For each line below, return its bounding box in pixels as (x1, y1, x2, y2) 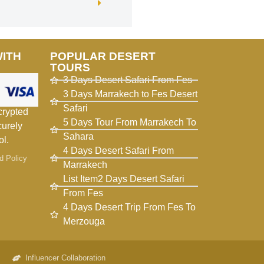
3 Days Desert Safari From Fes (63, 75, 193, 85)
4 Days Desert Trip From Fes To (63, 202, 196, 213)
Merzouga (63, 216, 105, 227)
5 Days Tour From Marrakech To (63, 117, 197, 128)
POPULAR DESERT (49, 50, 156, 63)
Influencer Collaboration (25, 253, 105, 263)
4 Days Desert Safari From (63, 146, 174, 156)
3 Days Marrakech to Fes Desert (63, 89, 198, 100)
